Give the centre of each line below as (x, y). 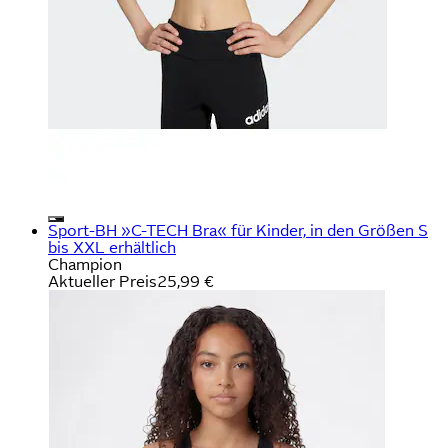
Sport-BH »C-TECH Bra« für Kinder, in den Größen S (238, 230)
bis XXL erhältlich (112, 247)
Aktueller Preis (102, 281)
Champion (85, 264)
